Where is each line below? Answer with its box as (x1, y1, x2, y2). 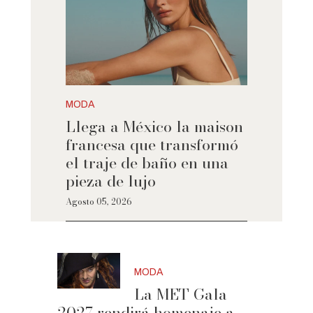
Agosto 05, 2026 (65, 195, 132, 209)
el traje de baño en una (65, 151, 228, 175)
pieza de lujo (65, 169, 156, 194)
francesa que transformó (65, 133, 238, 157)
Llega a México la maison (65, 115, 243, 139)
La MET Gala (134, 282, 228, 307)
